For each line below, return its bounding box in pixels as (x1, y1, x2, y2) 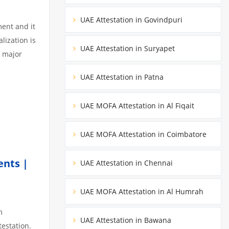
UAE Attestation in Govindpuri (78, 14, 182, 25)
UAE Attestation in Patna (78, 72, 164, 82)
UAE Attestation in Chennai (78, 157, 173, 168)
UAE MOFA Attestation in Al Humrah (78, 186, 203, 196)
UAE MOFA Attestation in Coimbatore (78, 129, 207, 139)
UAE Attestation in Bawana (78, 215, 171, 225)
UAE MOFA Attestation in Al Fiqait (78, 100, 194, 110)
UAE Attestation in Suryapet (78, 43, 175, 53)
